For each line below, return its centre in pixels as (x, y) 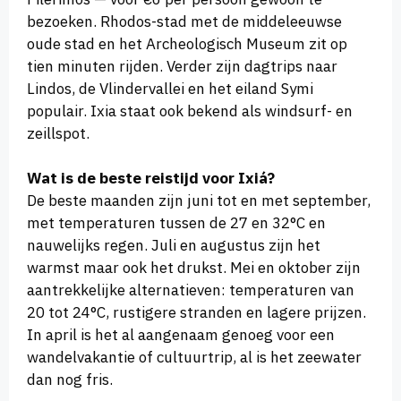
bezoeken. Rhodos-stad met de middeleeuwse (184, 21)
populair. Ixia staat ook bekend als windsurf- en (190, 111)
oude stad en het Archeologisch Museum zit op (187, 43)
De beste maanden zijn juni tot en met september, (199, 201)
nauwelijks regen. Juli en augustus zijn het (174, 246)
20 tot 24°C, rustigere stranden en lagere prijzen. (196, 313)
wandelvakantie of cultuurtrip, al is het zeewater (194, 358)
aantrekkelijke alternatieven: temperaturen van (191, 290)
